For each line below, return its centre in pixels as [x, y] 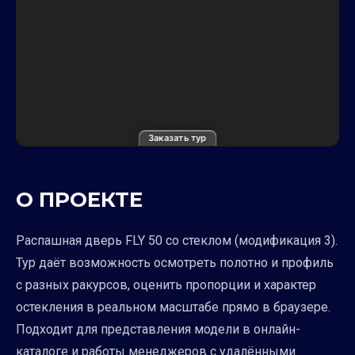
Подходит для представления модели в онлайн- [158, 329]
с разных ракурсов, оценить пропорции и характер [166, 285]
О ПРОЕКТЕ [79, 200]
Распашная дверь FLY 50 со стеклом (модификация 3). [177, 240]
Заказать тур [177, 138]
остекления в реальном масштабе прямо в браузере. [173, 307]
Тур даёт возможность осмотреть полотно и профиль [175, 263]
